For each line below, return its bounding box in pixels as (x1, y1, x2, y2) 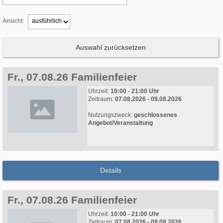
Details (100, 166, 121, 175)
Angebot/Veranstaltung (88, 119, 153, 127)
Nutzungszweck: (88, 111, 134, 119)
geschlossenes (134, 111, 177, 119)
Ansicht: (2, 17, 25, 25)
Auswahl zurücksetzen (75, 43, 146, 52)
